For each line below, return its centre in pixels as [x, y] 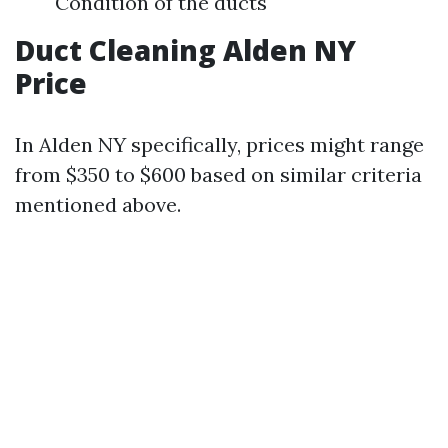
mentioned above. [98, 204]
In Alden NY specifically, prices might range [219, 144]
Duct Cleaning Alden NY [185, 50]
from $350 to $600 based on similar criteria [218, 174]
